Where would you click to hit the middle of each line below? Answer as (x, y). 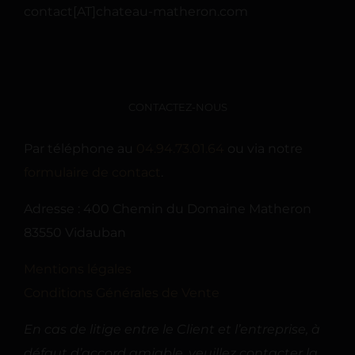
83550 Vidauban (75, 232)
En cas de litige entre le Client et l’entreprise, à (172, 329)
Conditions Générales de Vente (122, 292)
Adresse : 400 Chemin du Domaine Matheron (168, 208)
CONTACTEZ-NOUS (177, 107)
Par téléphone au (80, 148)
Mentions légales (78, 269)
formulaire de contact (92, 172)
